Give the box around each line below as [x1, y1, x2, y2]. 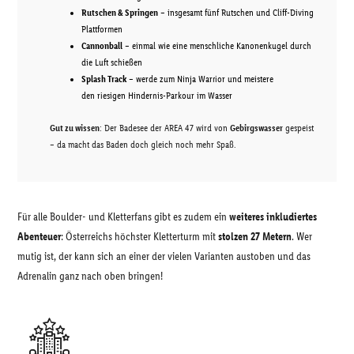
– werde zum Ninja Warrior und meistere [126, 73, 273, 85]
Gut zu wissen [50, 122, 100, 134]
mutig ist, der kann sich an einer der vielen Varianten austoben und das [17, 250, 311, 263]
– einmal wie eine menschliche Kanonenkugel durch [122, 40, 311, 51]
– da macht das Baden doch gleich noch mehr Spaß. [50, 139, 236, 150]
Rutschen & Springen [81, 7, 158, 18]
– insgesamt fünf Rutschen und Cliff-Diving [158, 7, 314, 18]
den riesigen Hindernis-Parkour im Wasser [81, 90, 232, 101]
